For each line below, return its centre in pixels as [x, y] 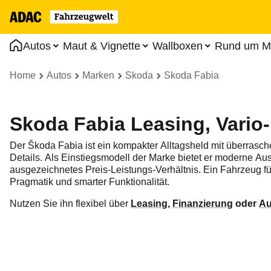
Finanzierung [203, 203]
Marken [98, 75]
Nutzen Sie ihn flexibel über [70, 203]
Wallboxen [178, 46]
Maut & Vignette [102, 46]
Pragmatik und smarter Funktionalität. [90, 181]
